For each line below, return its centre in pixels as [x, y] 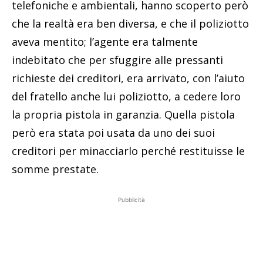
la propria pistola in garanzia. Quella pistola [123, 114]
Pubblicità [131, 199]
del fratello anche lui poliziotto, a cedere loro [126, 96]
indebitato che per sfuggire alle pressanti [117, 60]
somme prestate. [55, 169]
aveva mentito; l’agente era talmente [105, 41]
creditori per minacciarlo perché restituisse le [128, 151]
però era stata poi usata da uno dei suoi [113, 132]
